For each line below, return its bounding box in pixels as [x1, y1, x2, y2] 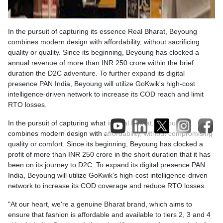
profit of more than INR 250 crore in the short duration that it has [8, 150, 211, 158]
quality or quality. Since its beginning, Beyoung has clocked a [8, 48, 199, 56]
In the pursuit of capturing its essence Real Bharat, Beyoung [8, 27, 197, 35]
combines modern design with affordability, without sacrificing [8, 38, 200, 46]
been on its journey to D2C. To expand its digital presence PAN [8, 161, 205, 169]
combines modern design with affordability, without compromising [8, 129, 213, 137]
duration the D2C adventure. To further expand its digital [8, 69, 185, 77]
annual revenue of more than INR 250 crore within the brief [8, 59, 194, 67]
